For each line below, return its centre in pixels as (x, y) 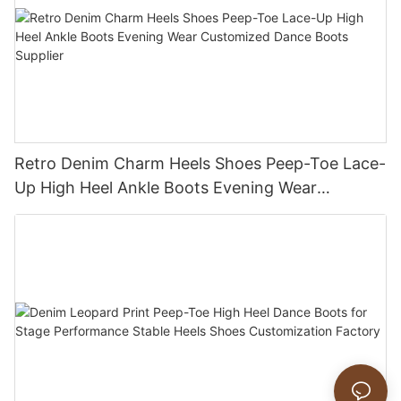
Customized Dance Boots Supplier (143, 212)
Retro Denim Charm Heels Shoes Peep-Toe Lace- (200, 164)
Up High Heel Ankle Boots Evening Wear (166, 188)
